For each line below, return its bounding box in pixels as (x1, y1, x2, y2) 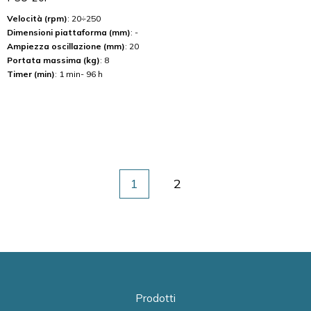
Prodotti (135, 292, 176, 305)
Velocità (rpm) (7, 13, 67, 24)
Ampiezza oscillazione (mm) (7, 41, 125, 51)
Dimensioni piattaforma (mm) (7, 27, 131, 37)
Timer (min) (7, 69, 55, 79)
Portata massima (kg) (7, 55, 100, 65)
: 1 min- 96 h (55, 69, 103, 79)
